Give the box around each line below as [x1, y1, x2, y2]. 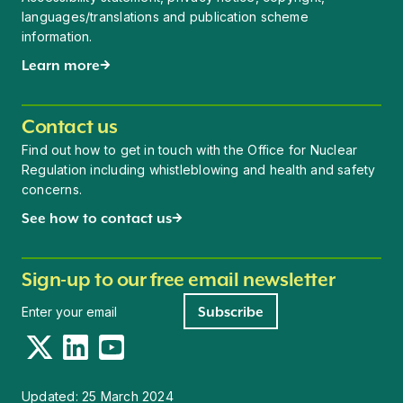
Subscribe [198, 302, 264, 320]
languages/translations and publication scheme [22, 9, 309, 24]
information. [22, 29, 93, 44]
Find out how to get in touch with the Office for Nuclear [22, 142, 358, 157]
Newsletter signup [21, 294, 131, 309]
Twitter [24, 334, 71, 352]
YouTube [96, 334, 157, 352]
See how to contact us [22, 209, 172, 227]
